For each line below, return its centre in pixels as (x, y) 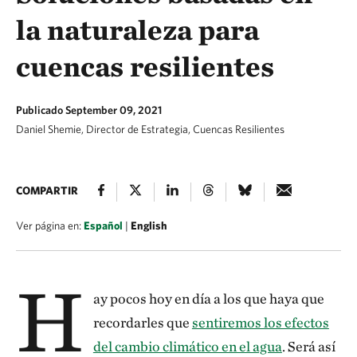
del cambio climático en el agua (187, 346)
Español (103, 226)
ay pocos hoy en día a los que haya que (208, 298)
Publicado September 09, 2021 (89, 110)
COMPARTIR (47, 190)
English (149, 226)
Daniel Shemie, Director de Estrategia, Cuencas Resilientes (150, 129)
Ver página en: (50, 226)
